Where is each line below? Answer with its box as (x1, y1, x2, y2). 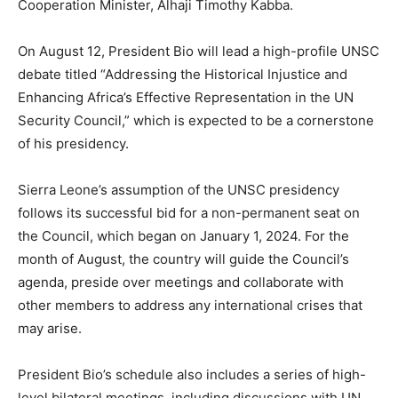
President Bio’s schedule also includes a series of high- (18, 365, 366, 383)
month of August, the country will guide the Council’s (18, 250, 349, 267)
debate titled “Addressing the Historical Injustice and (18, 65, 347, 83)
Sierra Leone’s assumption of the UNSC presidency (18, 180, 339, 198)
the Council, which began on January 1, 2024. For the (18, 227, 349, 244)
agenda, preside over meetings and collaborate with (18, 273, 344, 291)
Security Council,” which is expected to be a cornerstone (18, 111, 374, 129)
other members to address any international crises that (18, 296, 362, 314)
